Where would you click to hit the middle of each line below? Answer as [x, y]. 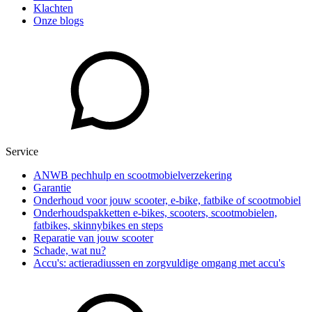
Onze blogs [58, 21]
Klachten [53, 8]
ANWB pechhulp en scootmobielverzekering [133, 175]
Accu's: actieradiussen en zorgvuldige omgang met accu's [159, 263]
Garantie [52, 188]
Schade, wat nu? [70, 251]
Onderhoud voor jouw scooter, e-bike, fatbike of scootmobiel [167, 201]
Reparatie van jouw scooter [93, 238]
